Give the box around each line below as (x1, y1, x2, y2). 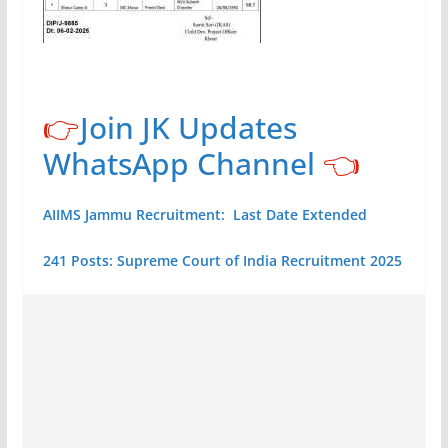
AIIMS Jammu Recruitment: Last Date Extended (42, 204, 367, 224)
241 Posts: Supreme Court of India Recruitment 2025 (42, 250, 402, 270)
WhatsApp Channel (42, 142, 315, 184)
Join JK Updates (79, 106, 297, 148)
